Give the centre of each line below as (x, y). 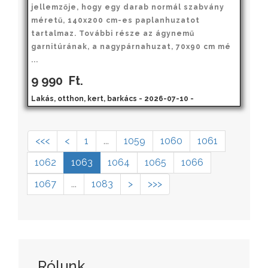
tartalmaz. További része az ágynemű (113, 33)
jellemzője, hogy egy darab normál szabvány (128, 7)
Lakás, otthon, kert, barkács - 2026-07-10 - (112, 98)
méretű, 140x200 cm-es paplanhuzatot (115, 20)
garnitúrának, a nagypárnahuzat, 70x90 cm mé (131, 46)
